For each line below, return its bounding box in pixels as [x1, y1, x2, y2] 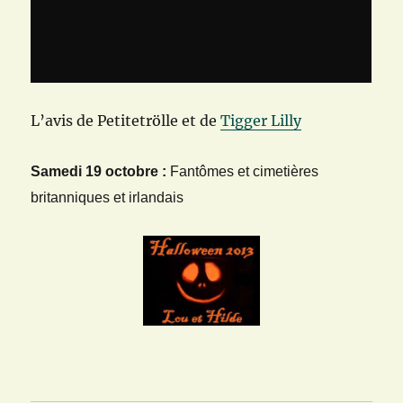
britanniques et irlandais [31, 190, 184, 206]
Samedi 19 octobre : [31, 164, 167, 180]
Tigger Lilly [220, 112, 302, 130]
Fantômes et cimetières [166, 164, 319, 180]
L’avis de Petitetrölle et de [31, 112, 221, 130]
